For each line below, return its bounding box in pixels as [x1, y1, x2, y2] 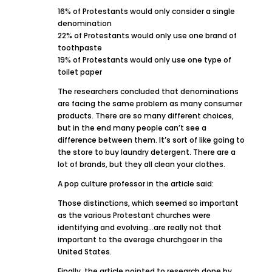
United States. [57, 246, 112, 257]
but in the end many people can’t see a [57, 123, 206, 134]
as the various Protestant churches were [57, 210, 211, 221]
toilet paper [57, 67, 102, 78]
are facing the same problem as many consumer [57, 98, 242, 109]
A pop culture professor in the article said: [57, 178, 214, 189]
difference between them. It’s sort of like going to [57, 135, 245, 146]
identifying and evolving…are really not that [57, 222, 222, 233]
